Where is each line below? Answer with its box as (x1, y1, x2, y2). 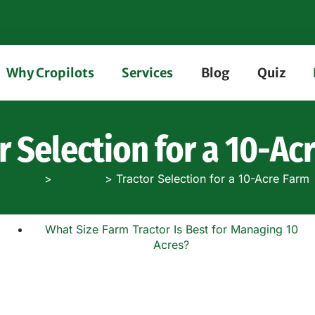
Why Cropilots (6, 65, 94, 81)
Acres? (153, 238, 190, 252)
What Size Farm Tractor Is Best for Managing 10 (44, 222, 298, 236)
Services (122, 65, 174, 81)
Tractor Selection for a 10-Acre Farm (116, 172, 309, 186)
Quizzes (56, 172, 98, 186)
